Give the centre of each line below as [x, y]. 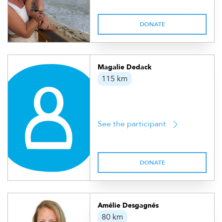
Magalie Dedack [125, 67]
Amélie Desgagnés [128, 205]
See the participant [132, 124]
